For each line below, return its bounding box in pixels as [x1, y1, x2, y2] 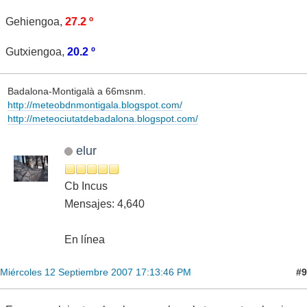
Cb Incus [64, 180, 108, 193]
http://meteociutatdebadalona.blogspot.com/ [7, 112, 198, 124]
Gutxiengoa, [5, 46, 67, 58]
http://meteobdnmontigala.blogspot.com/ [7, 99, 182, 110]
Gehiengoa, [5, 16, 65, 28]
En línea [64, 234, 105, 246]
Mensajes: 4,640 [64, 198, 145, 210]
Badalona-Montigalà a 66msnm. [7, 85, 146, 97]
